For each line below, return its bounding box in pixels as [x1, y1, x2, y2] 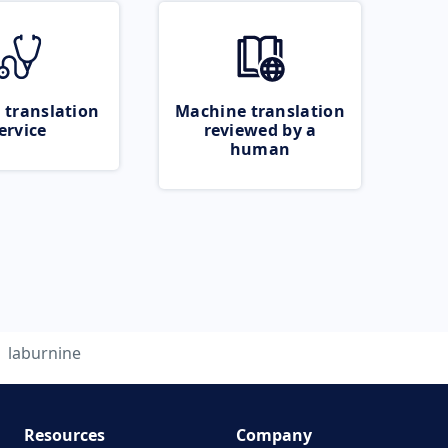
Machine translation [175, 100, 345, 122]
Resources [23, 424, 105, 446]
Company [236, 424, 312, 446]
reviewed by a [203, 119, 317, 141]
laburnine [7, 342, 81, 364]
